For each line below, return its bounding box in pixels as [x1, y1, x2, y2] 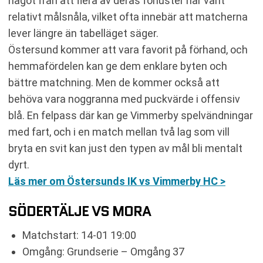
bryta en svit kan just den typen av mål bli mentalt [8, 142, 242, 154]
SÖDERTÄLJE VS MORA [8, 201, 151, 221]
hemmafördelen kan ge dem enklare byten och [8, 60, 227, 72]
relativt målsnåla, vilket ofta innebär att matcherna [8, 11, 248, 23]
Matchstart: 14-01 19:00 [22, 229, 136, 241]
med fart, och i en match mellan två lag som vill [8, 126, 230, 138]
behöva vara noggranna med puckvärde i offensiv [8, 93, 240, 105]
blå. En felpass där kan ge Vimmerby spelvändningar [8, 109, 253, 122]
